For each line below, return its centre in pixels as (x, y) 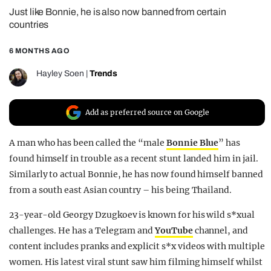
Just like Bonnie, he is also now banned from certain (118, 12)
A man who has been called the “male (88, 143)
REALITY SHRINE (80, 13)
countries (29, 25)
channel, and (220, 231)
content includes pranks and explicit (85, 247)
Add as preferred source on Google (147, 113)
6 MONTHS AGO (39, 51)
